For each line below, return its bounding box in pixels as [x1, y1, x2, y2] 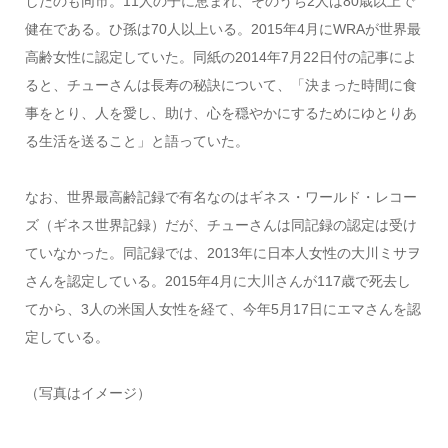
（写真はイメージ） [24, 384, 151, 401]
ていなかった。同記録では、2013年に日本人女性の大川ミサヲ [24, 244, 421, 261]
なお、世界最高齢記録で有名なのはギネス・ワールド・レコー [24, 188, 417, 205]
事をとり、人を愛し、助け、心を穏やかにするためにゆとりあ [24, 104, 417, 121]
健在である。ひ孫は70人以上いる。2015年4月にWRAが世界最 [24, 20, 421, 37]
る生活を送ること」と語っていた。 [24, 132, 249, 149]
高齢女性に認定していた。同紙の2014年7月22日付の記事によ [24, 48, 417, 65]
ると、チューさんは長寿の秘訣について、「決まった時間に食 [24, 76, 417, 93]
